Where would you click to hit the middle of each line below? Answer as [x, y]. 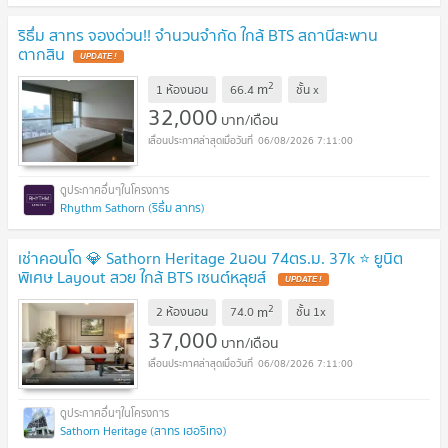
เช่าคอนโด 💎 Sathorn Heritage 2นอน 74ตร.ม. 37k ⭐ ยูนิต [210, 258]
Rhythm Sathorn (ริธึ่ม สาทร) [132, 208]
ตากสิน [41, 54]
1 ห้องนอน [182, 89]
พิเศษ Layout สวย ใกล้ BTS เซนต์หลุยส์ [144, 277]
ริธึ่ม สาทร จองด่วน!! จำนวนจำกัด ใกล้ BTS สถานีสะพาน [198, 35]
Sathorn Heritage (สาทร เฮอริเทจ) [143, 430]
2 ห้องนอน [182, 312]
